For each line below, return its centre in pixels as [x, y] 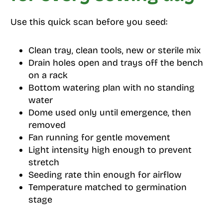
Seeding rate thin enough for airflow [105, 175]
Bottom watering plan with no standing [111, 88]
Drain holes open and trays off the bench [115, 63]
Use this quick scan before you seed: [89, 22]
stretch [44, 163]
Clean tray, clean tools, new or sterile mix [114, 51]
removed [47, 125]
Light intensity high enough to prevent [110, 150]
